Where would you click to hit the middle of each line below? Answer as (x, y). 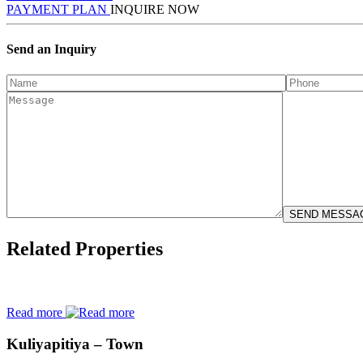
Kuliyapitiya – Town (75, 344)
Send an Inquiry (51, 49)
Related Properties (85, 249)
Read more (36, 313)
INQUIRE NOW (155, 10)
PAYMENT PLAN (58, 10)
